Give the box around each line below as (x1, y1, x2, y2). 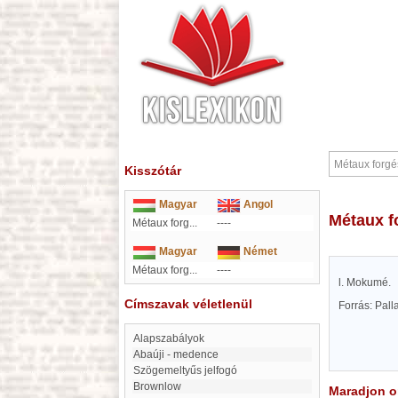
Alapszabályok (140, 332, 204, 345)
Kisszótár (124, 163, 181, 178)
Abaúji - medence (140, 348, 219, 361)
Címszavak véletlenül (124, 297, 252, 311)
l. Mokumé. (338, 276, 391, 289)
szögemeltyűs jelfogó (140, 364, 237, 377)
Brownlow (140, 380, 181, 393)
